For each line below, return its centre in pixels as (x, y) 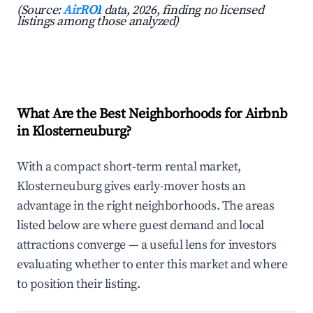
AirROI (82, 10)
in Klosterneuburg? (74, 132)
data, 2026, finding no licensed (183, 10)
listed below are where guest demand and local (141, 226)
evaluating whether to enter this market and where (152, 265)
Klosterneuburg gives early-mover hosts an (131, 187)
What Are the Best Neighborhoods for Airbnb (152, 115)
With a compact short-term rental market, (129, 167)
